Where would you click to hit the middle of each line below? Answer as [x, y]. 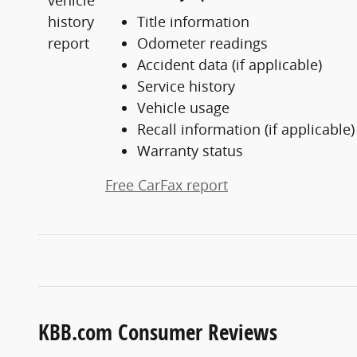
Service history [186, 86]
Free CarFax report [167, 184]
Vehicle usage [183, 107]
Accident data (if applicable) [229, 64]
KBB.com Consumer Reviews [158, 331]
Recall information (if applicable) [246, 129]
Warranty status [190, 150]
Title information [193, 21]
